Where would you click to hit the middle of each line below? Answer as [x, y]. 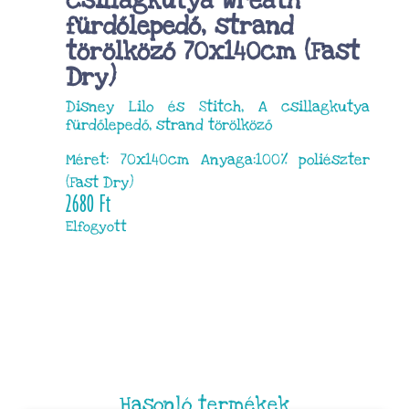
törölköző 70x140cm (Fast [213, 51]
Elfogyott [97, 227]
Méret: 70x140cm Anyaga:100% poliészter [218, 159]
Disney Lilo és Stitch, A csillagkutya [218, 106]
